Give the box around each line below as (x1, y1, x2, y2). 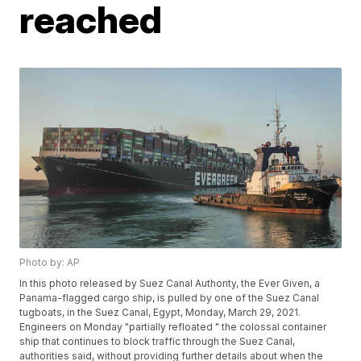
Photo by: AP (19, 256, 81, 269)
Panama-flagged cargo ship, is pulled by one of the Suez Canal (19, 292, 320, 305)
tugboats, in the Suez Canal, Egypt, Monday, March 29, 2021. (19, 306, 301, 319)
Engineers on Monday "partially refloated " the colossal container (19, 321, 327, 334)
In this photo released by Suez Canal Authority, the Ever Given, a (19, 277, 321, 290)
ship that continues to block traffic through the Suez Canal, (19, 335, 296, 348)
